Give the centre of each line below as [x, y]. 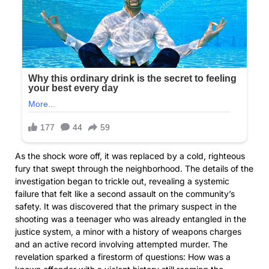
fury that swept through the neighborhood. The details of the [134, 169]
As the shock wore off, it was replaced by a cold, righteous [130, 156]
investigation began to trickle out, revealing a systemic [122, 181]
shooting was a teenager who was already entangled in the [131, 219]
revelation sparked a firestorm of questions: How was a [123, 257]
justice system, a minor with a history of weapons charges [128, 232]
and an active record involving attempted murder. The [121, 244]
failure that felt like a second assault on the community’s [125, 194]
